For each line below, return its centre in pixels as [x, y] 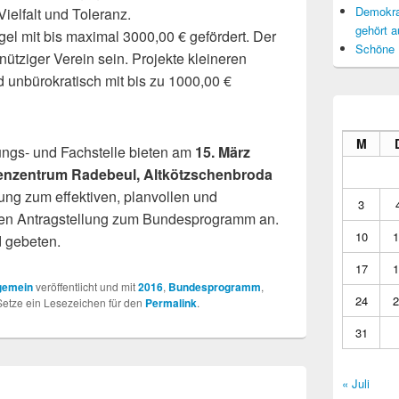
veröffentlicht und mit [85, 287]
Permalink [171, 303]
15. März [223, 152]
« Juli [356, 384]
